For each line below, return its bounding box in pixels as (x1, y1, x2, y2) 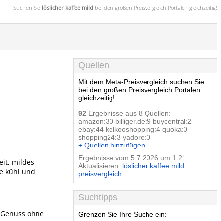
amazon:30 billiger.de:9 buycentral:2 (78, 117, 191, 125)
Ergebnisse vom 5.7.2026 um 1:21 (78, 154, 186, 162)
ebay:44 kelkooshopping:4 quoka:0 (78, 125, 187, 133)
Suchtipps (78, 192, 117, 202)
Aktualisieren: (78, 162, 122, 170)
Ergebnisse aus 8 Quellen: (86, 110, 171, 117)
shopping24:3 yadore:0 (78, 133, 150, 141)
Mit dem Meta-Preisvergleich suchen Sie (78, 78, 204, 86)
